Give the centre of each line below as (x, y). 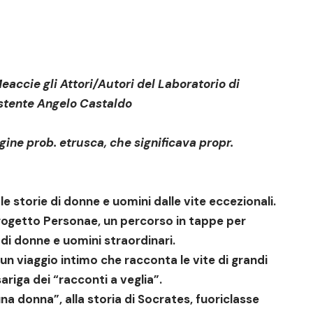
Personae (71, 221)
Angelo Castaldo (85, 104)
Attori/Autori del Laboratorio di (150, 84)
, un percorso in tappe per (172, 221)
